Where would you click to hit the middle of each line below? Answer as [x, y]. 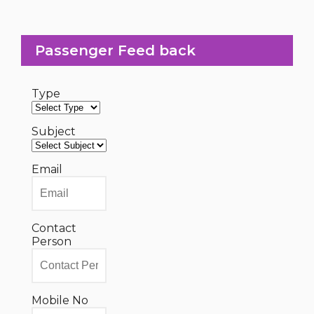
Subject [54, 131]
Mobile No [60, 300]
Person [52, 241]
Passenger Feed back [115, 50]
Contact [54, 228]
